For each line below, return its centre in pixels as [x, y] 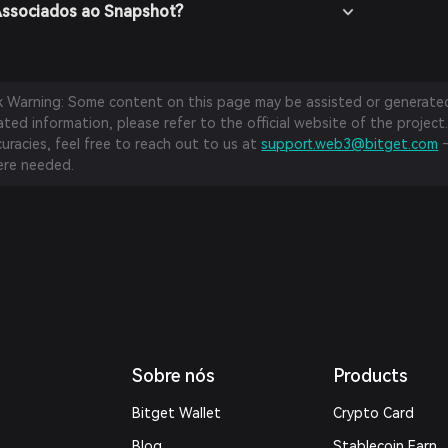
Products [370, 375]
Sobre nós [174, 375]
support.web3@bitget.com [350, 144]
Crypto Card [373, 413]
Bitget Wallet [177, 413]
